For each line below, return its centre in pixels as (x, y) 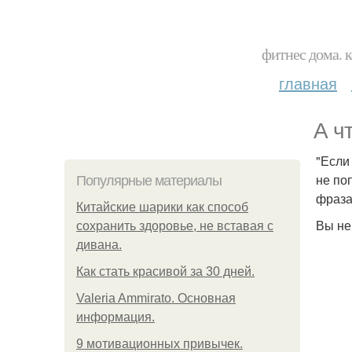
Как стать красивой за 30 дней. (165, 271)
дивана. (99, 245)
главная (308, 83)
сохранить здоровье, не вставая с (175, 226)
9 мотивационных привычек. (159, 344)
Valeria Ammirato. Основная (156, 298)
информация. (115, 317)
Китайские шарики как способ (162, 207)
